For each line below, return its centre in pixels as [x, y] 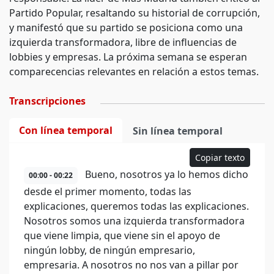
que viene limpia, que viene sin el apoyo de [122, 235]
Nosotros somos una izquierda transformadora [134, 221]
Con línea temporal [66, 130]
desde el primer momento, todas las [108, 191]
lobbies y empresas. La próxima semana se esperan [128, 57]
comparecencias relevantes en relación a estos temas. [134, 72]
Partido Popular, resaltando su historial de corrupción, [135, 13]
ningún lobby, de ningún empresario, [109, 250]
